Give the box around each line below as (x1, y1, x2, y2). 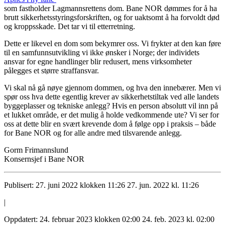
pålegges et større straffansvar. (4, 66, 101, 75)
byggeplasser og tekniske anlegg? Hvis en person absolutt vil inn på (4, 101, 218, 110)
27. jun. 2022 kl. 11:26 (127, 181, 199, 190)
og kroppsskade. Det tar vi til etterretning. (4, 22, 135, 31)
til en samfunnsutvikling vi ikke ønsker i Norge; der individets (4, 48, 199, 57)
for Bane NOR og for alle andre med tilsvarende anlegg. (4, 129, 182, 138)
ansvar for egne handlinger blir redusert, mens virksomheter (4, 57, 192, 66)
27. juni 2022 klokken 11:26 (36, 181, 125, 190)
